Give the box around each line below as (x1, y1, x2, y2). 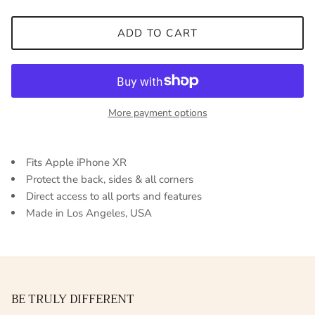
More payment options (108, 106, 207, 120)
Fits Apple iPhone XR (26, 155, 127, 170)
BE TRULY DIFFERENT (11, 289, 134, 310)
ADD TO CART (117, 25, 198, 40)
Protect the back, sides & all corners (26, 172, 193, 187)
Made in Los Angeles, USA (26, 206, 152, 221)
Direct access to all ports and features (26, 189, 202, 204)
